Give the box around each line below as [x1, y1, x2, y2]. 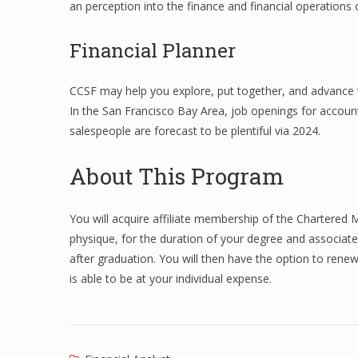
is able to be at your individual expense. [70, 271, 272, 286]
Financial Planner [70, 37, 236, 63]
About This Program [70, 161, 284, 191]
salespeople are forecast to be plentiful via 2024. [70, 123, 320, 138]
